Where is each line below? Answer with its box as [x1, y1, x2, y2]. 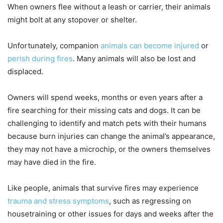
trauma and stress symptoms [7, 196, 109, 206]
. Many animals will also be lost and [73, 54, 196, 64]
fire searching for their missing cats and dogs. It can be [7, 106, 201, 115]
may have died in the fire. [7, 157, 96, 167]
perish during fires [7, 54, 73, 64]
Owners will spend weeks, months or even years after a [7, 93, 203, 103]
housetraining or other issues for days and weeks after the [7, 209, 214, 219]
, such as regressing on [109, 196, 191, 206]
